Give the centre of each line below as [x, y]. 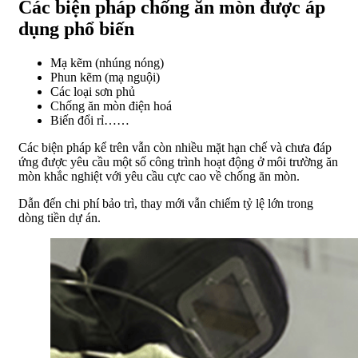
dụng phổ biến [76, 28]
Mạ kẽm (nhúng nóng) [107, 62]
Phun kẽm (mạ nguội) [105, 77]
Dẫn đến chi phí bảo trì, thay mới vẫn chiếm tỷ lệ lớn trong [166, 203]
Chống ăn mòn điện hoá [111, 105]
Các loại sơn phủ [93, 91]
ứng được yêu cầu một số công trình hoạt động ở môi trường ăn [178, 161]
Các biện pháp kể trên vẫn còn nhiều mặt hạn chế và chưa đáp [175, 147]
